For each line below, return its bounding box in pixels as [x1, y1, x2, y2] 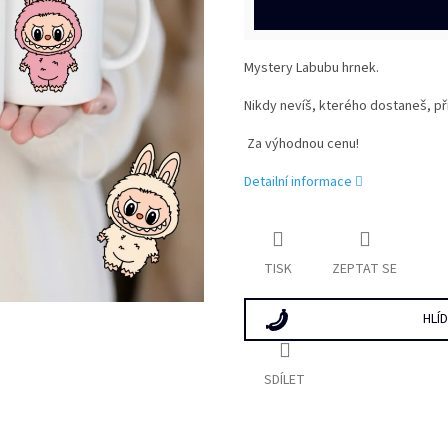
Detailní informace [244, 172, 352, 193]
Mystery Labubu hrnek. [244, 58, 379, 79]
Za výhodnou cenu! [244, 134, 359, 155]
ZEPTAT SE [332, 259, 397, 280]
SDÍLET [264, 369, 305, 390]
